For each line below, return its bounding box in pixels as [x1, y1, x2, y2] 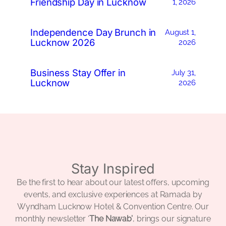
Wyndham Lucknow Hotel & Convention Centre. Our [17, 202, 209, 212]
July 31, [171, 68, 196, 77]
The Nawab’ [89, 214, 133, 224]
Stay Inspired [71, 160, 155, 178]
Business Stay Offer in [30, 67, 126, 79]
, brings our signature [133, 214, 211, 224]
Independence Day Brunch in [30, 27, 156, 38]
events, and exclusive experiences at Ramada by [24, 190, 202, 200]
